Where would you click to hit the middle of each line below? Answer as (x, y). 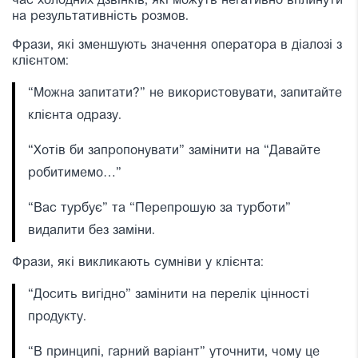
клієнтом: (40, 61)
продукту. (57, 317)
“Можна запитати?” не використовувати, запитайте (185, 93)
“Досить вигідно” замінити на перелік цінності (169, 294)
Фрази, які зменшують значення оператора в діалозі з (177, 45)
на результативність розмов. (100, 16)
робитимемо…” (75, 173)
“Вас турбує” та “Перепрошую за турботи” (159, 208)
